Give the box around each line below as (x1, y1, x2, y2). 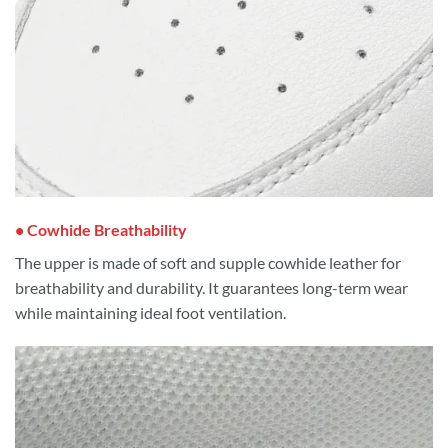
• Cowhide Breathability (15, 220, 187, 240)
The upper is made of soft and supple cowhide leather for (15, 253, 401, 273)
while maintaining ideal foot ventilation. (15, 303, 286, 323)
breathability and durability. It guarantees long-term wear (15, 278, 408, 298)
